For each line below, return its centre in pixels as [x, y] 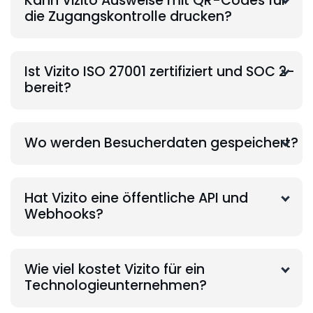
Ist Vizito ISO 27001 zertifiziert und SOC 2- [160, 71]
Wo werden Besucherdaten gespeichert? [161, 143]
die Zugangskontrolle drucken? [128, 16]
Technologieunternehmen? [116, 285]
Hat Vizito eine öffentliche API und [136, 198]
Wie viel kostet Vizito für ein [115, 269]
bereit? [48, 87]
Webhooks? [64, 214]
